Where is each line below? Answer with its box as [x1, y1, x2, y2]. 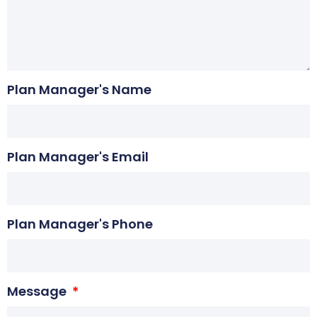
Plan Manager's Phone [7, 214, 153, 233]
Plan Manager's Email [7, 147, 149, 166]
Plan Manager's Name [7, 80, 151, 98]
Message [7, 282, 69, 300]
